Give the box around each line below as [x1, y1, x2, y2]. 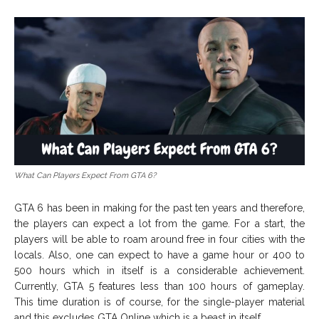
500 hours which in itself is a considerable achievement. [14, 265, 305, 277]
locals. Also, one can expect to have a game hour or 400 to [14, 249, 305, 261]
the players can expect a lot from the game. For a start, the [14, 218, 305, 230]
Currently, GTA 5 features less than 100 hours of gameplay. [14, 281, 305, 293]
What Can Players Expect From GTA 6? [14, 171, 156, 181]
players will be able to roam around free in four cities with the [14, 234, 305, 246]
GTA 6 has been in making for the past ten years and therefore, [14, 202, 305, 214]
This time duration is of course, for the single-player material [14, 296, 305, 308]
